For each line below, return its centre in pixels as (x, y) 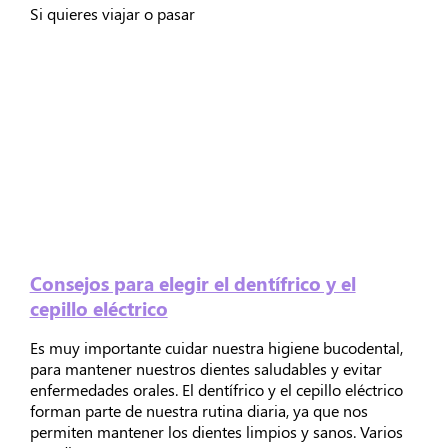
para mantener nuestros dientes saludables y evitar (205, 368)
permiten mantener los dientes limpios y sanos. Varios (216, 431)
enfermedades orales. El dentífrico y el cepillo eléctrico (216, 389)
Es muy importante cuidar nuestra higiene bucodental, (216, 347)
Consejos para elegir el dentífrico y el (192, 283)
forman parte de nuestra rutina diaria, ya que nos (198, 410)
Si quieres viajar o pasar (112, 13)
